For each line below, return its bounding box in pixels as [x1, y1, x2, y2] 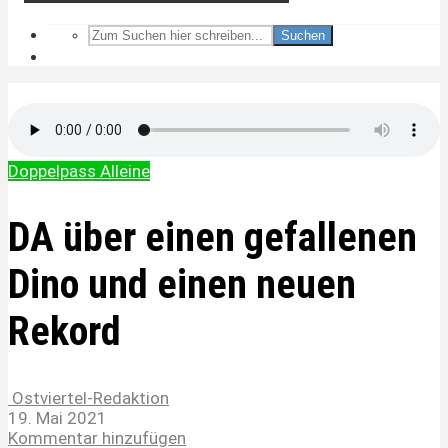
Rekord [8, 308, 121, 356]
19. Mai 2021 [8, 408, 107, 429]
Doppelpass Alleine [8, 161, 150, 181]
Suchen [281, 28, 325, 43]
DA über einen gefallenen [8, 214, 417, 262]
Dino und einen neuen [8, 261, 356, 309]
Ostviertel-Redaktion [8, 388, 169, 409]
